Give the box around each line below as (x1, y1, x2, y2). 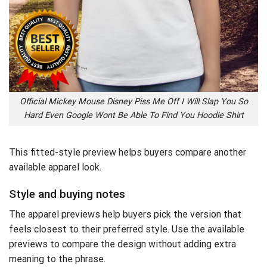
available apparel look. (9, 162, 101, 173)
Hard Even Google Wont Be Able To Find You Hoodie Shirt (23, 110, 244, 121)
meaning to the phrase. (9, 253, 105, 265)
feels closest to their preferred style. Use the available (9, 223, 244, 235)
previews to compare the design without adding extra (9, 238, 236, 250)
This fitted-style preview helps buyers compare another (9, 147, 246, 159)
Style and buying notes (9, 187, 125, 201)
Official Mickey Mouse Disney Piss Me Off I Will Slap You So (19, 97, 248, 107)
